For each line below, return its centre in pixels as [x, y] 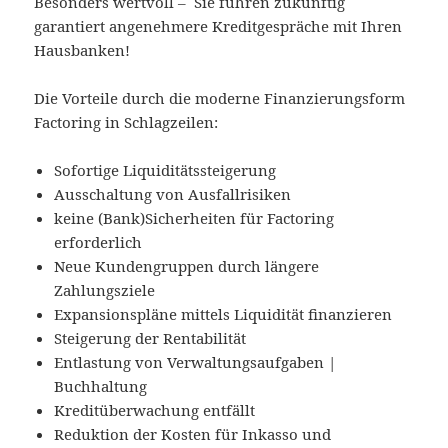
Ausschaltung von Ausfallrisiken [173, 194]
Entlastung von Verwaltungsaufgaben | [195, 362]
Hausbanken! [82, 50]
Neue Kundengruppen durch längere [187, 266]
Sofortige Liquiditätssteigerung [165, 170]
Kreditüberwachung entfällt [155, 410]
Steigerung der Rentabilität [150, 338]
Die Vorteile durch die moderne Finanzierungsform [220, 98]
